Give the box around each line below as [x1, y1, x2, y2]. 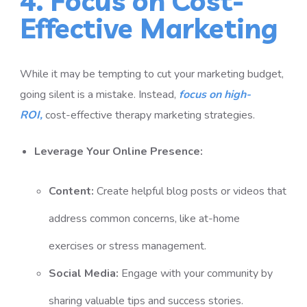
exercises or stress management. [48, 238, 206, 254]
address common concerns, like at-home [48, 211, 240, 226]
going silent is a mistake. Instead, [20, 87, 180, 102]
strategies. [201, 108, 256, 123]
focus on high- [179, 87, 251, 102]
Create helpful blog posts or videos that [96, 184, 286, 199]
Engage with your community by [121, 266, 273, 281]
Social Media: [48, 266, 119, 281]
